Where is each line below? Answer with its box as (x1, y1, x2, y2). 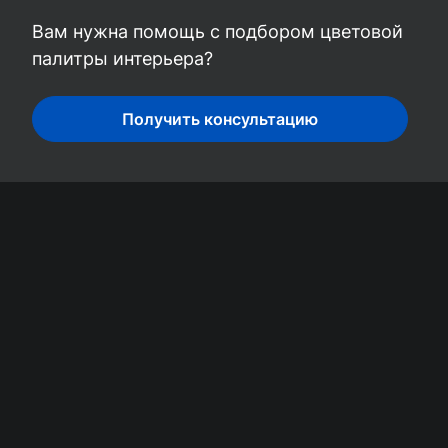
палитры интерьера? (32, 48, 213, 69)
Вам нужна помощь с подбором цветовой (32, 21, 403, 42)
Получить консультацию (122, 109, 318, 129)
